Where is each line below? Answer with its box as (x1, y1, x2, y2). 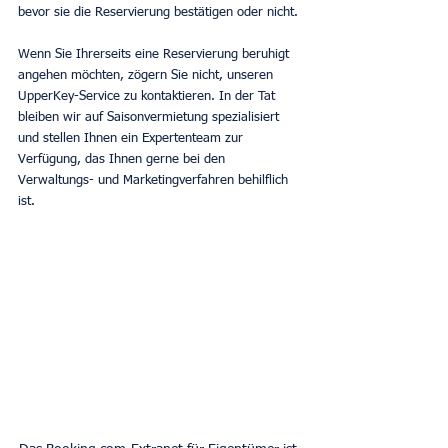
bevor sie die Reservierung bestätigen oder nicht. (18, 6, 298, 20)
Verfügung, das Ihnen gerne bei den (18, 153, 229, 167)
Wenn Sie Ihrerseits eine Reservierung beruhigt (18, 48, 293, 62)
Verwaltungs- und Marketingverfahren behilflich (18, 174, 292, 188)
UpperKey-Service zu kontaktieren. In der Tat (18, 90, 279, 104)
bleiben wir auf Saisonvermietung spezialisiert (18, 111, 283, 125)
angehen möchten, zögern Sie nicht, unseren (18, 69, 277, 83)
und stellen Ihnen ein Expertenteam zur (18, 132, 247, 146)
